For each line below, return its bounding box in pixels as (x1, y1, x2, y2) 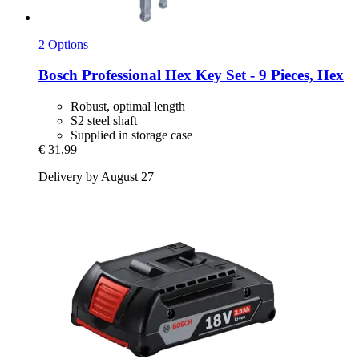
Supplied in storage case (71, 128, 192, 143)
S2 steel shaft (71, 114, 137, 128)
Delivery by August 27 (38, 170, 154, 184)
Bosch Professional (38, 67, 161, 84)
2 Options (38, 37, 88, 51)
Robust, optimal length (71, 99, 185, 114)
